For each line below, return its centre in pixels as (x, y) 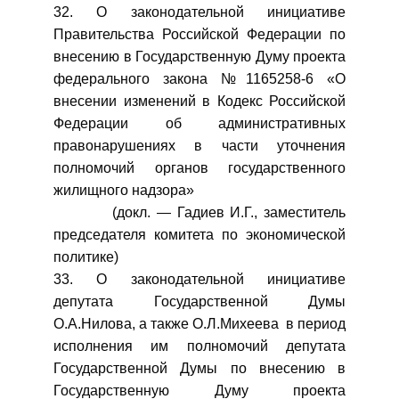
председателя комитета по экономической (199, 235)
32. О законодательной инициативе (199, 12)
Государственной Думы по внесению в (199, 368)
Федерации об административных (199, 123)
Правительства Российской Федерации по (199, 34)
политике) (86, 257)
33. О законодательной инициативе (199, 279)
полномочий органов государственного (199, 168)
